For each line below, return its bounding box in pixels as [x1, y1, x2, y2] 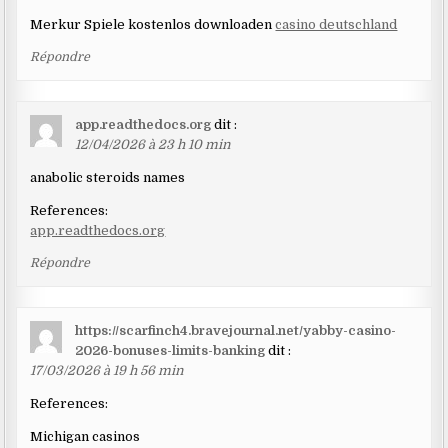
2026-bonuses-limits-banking [75, 343, 266, 359]
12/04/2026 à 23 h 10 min [75, 137, 232, 153]
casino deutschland [275, 17, 398, 33]
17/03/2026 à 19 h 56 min [30, 363, 185, 379]
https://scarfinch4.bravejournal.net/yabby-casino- [75, 323, 397, 339]
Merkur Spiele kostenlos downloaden [30, 17, 276, 33]
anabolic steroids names [30, 170, 186, 186]
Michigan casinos [30, 429, 141, 445]
